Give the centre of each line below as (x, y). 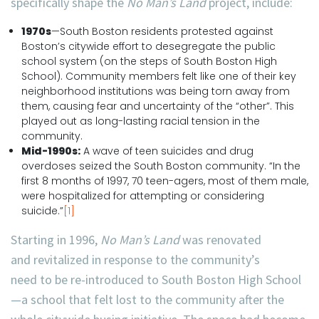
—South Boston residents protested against (162, 31)
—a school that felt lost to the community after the (147, 299)
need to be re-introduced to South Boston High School (156, 279)
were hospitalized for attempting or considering (143, 196)
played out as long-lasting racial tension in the (141, 121)
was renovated (220, 240)
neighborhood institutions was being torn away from (156, 91)
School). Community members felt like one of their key (159, 76)
